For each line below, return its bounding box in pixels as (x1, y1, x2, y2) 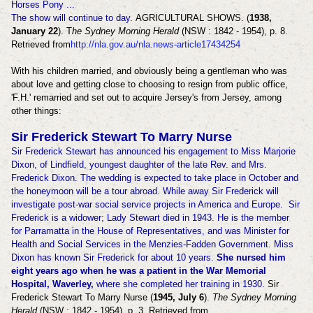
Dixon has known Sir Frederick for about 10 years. (10, 252, 217, 263)
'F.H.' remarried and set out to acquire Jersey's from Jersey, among (10, 92, 282, 103)
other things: (10, 105, 61, 116)
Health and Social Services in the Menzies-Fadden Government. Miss (10, 238, 293, 249)
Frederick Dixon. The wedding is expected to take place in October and (10, 172, 298, 183)
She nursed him (216, 252, 286, 263)
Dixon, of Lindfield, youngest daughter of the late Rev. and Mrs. (10, 159, 267, 170)
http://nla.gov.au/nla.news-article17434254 (70, 38, 240, 50)
